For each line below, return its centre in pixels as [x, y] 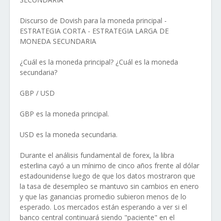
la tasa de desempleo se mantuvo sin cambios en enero [109, 186]
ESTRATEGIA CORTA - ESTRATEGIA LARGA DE [94, 31]
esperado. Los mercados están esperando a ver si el [103, 207]
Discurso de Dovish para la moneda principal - [93, 20]
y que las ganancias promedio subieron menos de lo [103, 197]
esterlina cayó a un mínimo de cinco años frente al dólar [110, 166]
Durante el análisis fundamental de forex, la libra [97, 155]
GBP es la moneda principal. [64, 114]
